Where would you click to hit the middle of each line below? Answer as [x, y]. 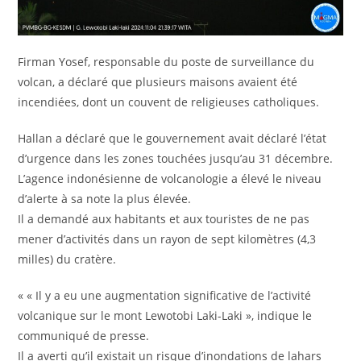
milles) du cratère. [67, 259]
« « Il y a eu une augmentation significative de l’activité [165, 295]
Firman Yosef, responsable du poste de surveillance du [166, 61]
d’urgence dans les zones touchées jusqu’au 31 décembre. [176, 158]
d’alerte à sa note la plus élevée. [105, 198]
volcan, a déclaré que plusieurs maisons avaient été [158, 81]
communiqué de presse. [84, 335]
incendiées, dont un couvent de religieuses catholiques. [169, 102]
